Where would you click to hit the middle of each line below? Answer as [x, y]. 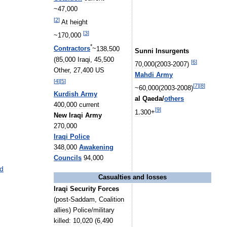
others [174, 99]
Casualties [115, 177]
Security [83, 189]
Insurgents [173, 51]
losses [157, 177]
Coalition [111, 200]
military [104, 210]
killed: [62, 221]
